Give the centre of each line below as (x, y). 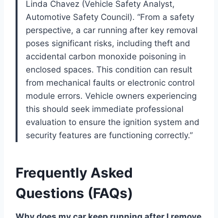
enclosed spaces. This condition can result (109, 69)
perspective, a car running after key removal (112, 30)
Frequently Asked (74, 173)
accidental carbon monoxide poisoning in (106, 56)
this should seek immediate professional (105, 109)
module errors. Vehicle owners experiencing (111, 96)
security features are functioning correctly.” (109, 135)
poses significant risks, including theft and (108, 43)
